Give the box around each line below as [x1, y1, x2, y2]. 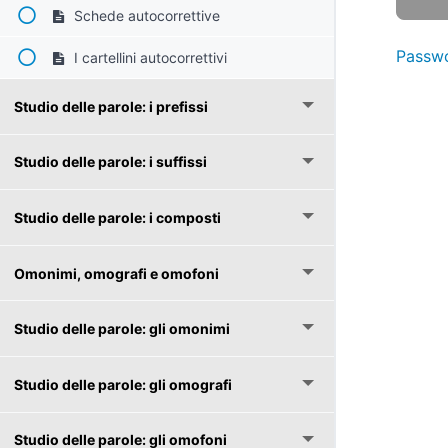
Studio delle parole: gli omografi [14, 375, 232, 393]
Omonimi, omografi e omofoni [14, 264, 219, 282]
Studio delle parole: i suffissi [14, 153, 207, 171]
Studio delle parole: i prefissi [14, 97, 208, 115]
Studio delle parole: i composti [14, 208, 221, 226]
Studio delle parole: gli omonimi [14, 320, 230, 338]
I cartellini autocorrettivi [69, 48, 227, 66]
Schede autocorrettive [69, 6, 220, 24]
